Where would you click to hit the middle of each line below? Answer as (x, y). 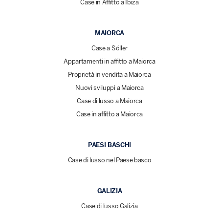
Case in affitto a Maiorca (109, 114)
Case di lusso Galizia (109, 206)
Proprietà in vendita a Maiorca (109, 75)
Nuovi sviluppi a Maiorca (109, 88)
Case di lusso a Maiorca (109, 101)
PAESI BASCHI (109, 145)
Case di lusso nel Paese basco (109, 160)
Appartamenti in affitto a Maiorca (109, 62)
